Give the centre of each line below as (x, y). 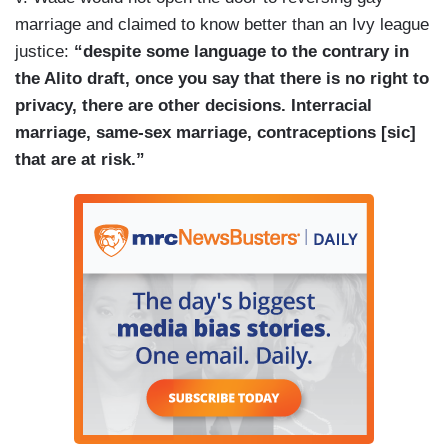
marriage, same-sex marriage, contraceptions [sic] (215, 133)
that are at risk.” (82, 160)
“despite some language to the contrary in (241, 52)
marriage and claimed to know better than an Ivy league (222, 25)
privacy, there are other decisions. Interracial (193, 106)
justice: (44, 52)
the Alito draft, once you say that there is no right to (222, 79)
